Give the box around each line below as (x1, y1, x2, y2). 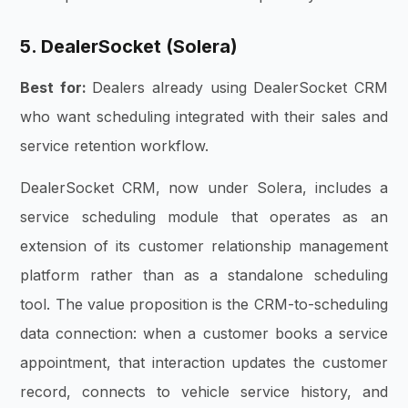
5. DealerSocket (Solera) (20, 35, 239, 57)
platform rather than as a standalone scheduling (20, 265, 388, 284)
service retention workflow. (20, 136, 209, 155)
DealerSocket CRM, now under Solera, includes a (20, 178, 388, 197)
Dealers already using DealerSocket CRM (92, 77, 388, 97)
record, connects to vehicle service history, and (20, 382, 388, 401)
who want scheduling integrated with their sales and (20, 107, 388, 126)
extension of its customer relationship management (20, 236, 388, 255)
